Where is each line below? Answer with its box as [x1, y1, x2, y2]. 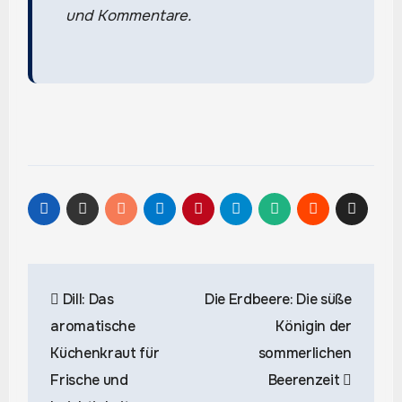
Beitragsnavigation [26, 259, 284, 301]
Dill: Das [58, 290, 114, 310]
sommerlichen [258, 344, 352, 363]
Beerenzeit [267, 371, 344, 390]
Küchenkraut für [50, 344, 160, 363]
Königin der [275, 317, 352, 336]
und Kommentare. [65, 6, 191, 26]
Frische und [50, 371, 128, 390]
